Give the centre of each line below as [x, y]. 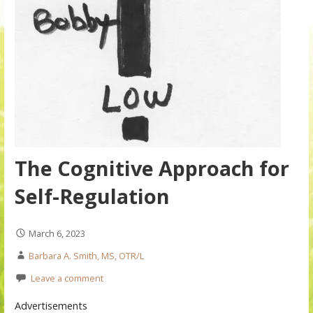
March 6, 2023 [57, 234]
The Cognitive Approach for [152, 168]
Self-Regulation [92, 196]
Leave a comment [67, 278]
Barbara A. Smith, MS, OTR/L [86, 256]
